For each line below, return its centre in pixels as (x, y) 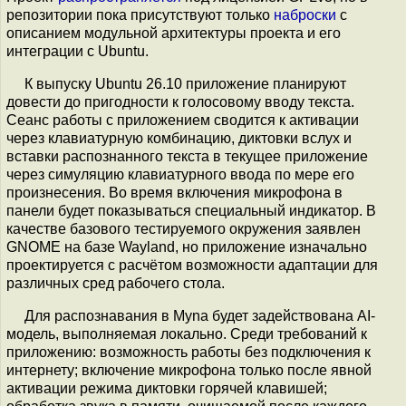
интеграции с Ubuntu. (77, 51)
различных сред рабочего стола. (116, 283)
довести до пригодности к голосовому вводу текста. (180, 102)
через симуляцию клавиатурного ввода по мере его (180, 174)
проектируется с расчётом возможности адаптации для (192, 265)
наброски (305, 15)
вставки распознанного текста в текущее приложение (187, 156)
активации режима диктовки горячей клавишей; (167, 388)
